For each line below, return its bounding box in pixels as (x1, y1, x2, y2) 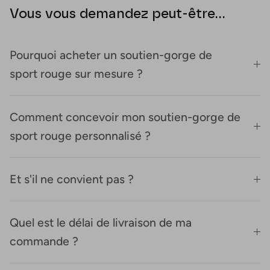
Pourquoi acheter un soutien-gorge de (10, 48, 212, 62)
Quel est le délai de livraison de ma (10, 215, 192, 230)
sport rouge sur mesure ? (10, 66, 143, 81)
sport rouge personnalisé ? (10, 128, 151, 143)
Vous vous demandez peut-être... (10, 5, 225, 22)
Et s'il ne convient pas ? (10, 172, 134, 186)
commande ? (10, 234, 78, 248)
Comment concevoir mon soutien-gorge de (10, 110, 240, 124)
